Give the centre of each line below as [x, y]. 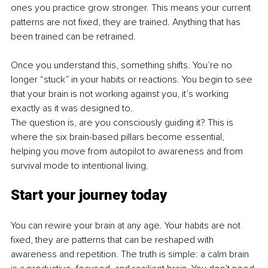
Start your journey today [89, 195]
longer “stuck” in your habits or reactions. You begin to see [133, 80]
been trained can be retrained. [73, 37]
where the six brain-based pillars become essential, [119, 137]
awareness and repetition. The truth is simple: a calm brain [131, 255]
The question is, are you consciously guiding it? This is [123, 123]
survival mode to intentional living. [80, 166]
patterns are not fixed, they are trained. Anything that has [127, 22]
